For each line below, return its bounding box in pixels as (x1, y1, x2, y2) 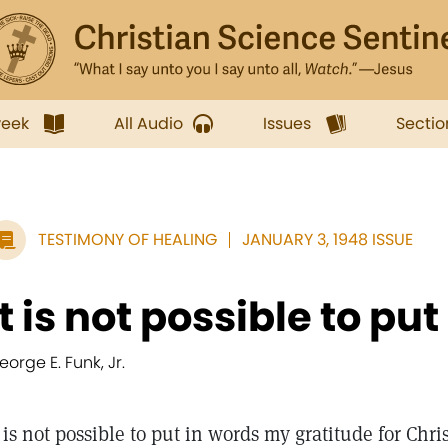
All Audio (114, 112, 183, 135)
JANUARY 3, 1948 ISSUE (242, 228, 413, 251)
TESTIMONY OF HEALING (38, 228, 217, 251)
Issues (263, 112, 311, 135)
